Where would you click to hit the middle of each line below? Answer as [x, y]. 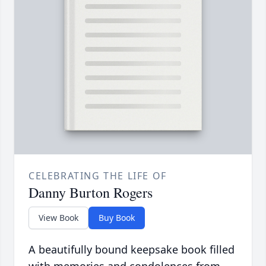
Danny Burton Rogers [91, 193]
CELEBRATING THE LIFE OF [98, 176]
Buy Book [117, 218]
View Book [58, 218]
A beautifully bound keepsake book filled [132, 250]
